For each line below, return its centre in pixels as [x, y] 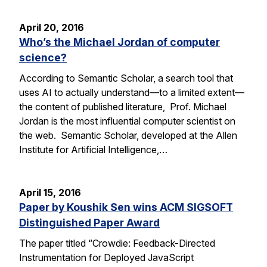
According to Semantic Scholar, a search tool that [126, 78]
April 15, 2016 [50, 192]
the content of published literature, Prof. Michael [123, 106]
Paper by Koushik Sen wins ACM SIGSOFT [126, 207]
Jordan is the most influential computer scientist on [127, 121]
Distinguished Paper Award [89, 222]
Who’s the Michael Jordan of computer [119, 42]
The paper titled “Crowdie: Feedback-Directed [117, 243]
